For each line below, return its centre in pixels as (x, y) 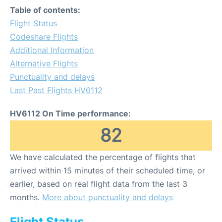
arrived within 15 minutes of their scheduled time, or (108, 170)
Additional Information (52, 50)
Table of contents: (45, 10)
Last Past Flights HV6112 (56, 90)
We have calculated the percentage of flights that (103, 157)
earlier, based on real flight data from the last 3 (99, 184)
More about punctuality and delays (108, 197)
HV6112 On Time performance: (70, 113)
